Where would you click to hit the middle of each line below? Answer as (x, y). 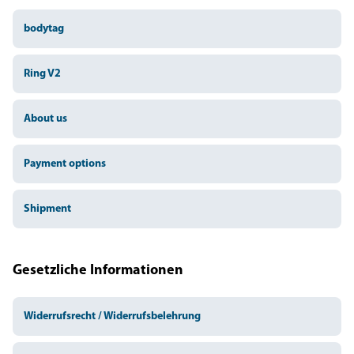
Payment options (65, 164)
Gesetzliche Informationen (98, 271)
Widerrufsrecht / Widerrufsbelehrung (112, 316)
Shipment (47, 209)
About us (45, 119)
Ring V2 (42, 74)
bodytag (44, 29)
